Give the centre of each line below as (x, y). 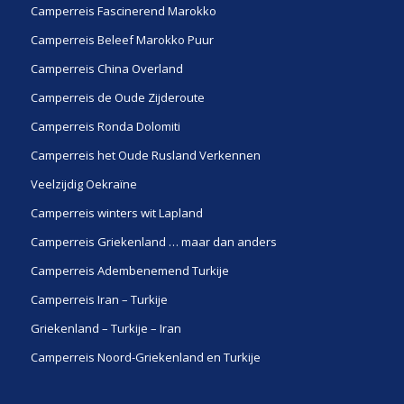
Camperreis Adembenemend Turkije (129, 271)
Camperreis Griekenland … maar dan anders (153, 242)
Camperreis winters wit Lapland (116, 213)
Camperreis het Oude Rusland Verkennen (145, 156)
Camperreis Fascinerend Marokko (123, 11)
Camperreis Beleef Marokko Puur (122, 40)
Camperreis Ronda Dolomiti (105, 127)
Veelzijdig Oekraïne (83, 184)
